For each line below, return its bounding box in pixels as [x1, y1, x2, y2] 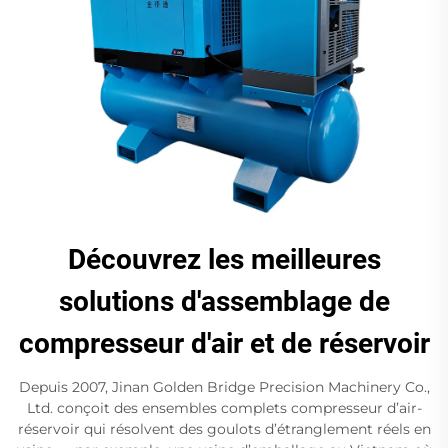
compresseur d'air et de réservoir [18, 326, 430, 360]
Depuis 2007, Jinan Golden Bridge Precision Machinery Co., [18, 377, 430, 396]
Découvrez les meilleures [67, 242, 381, 276]
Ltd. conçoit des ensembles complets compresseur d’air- [26, 398, 422, 417]
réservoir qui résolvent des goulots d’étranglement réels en [17, 419, 431, 438]
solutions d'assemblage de [58, 284, 390, 318]
